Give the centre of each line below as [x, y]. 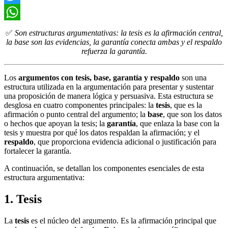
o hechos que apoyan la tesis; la [55, 123]
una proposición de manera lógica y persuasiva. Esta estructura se [109, 96]
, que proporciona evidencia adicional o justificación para [125, 141]
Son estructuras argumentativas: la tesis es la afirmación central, [119, 33]
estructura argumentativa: [44, 177]
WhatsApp [21, 28]
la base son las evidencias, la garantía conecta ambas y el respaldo [114, 42]
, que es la [186, 105]
